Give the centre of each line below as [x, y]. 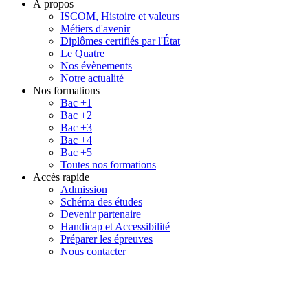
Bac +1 [76, 103]
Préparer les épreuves [107, 239]
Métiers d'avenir [95, 29]
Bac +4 [76, 140]
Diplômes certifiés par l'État [120, 41]
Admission [84, 190]
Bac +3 [76, 128]
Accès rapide [61, 177]
